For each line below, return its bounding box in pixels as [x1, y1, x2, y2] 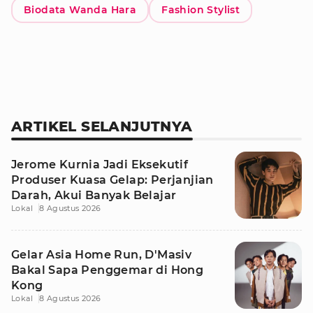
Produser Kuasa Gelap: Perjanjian [11, 173, 214, 187]
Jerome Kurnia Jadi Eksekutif [11, 158, 189, 171]
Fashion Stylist [161, 3, 240, 16]
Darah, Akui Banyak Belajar [11, 189, 177, 202]
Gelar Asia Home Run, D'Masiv [11, 248, 192, 261]
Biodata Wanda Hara [24, 3, 137, 16]
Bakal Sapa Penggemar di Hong [11, 263, 204, 277]
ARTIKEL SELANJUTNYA [11, 118, 193, 135]
